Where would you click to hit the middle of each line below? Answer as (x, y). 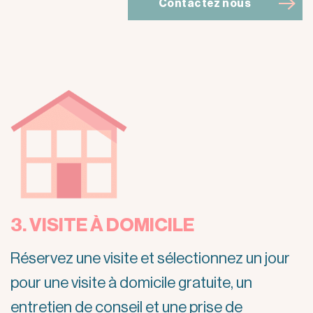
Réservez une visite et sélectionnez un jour (150, 259)
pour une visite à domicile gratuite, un (131, 283)
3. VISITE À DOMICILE (102, 225)
